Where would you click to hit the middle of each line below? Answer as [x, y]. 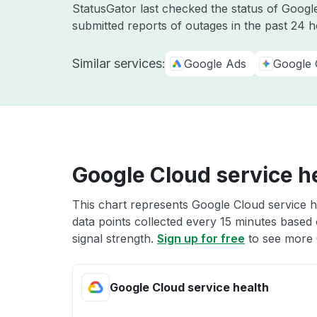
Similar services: [119, 63]
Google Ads [215, 64]
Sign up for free [201, 238]
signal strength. [115, 238]
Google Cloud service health [189, 287]
